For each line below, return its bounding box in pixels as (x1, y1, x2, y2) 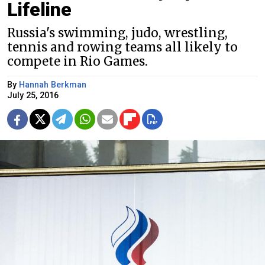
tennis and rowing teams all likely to (7, 40, 238, 56)
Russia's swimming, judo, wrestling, (7, 25, 228, 41)
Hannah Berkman (19, 80, 86, 91)
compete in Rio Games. (7, 54, 148, 70)
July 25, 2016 (7, 91, 59, 101)
